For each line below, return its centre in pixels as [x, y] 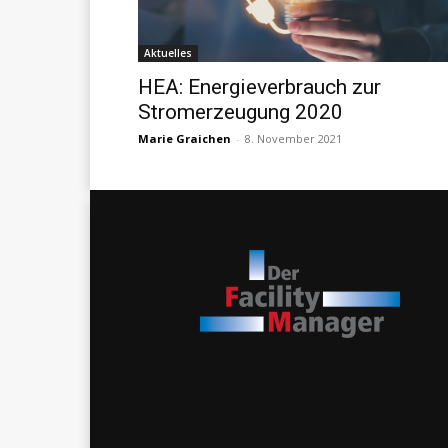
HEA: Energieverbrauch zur [259, 86]
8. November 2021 [293, 138]
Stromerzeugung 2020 [240, 111]
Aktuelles [168, 52]
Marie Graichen [184, 138]
